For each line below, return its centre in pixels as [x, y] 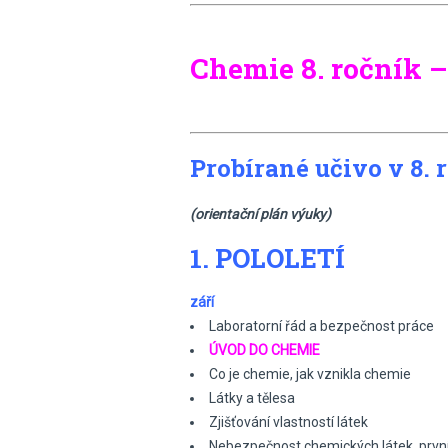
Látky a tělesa [252, 398]
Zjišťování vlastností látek [288, 422]
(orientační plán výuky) [260, 214]
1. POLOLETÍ [267, 258]
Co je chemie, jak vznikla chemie [310, 374]
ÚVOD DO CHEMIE [264, 350]
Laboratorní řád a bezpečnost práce [321, 326]
